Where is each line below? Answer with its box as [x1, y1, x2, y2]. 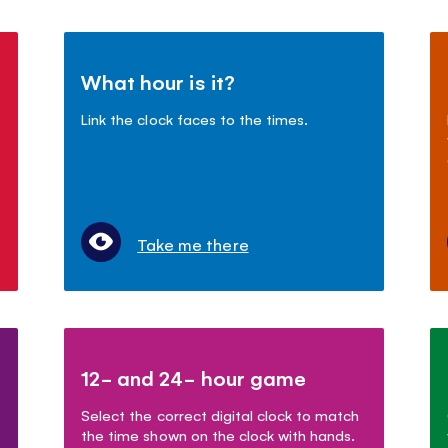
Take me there [137, 232, 249, 255]
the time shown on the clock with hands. [81, 424, 355, 444]
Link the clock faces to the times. [81, 108, 308, 128]
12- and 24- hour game [81, 363, 306, 391]
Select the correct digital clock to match [81, 404, 359, 424]
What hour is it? [81, 67, 235, 95]
